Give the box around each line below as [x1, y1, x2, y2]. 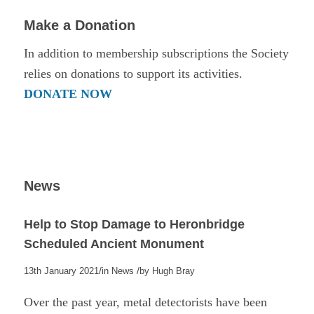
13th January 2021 [23, 266, 99, 277]
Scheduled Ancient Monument [23, 237, 204, 252]
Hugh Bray [151, 266, 195, 277]
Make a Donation [23, 17, 135, 33]
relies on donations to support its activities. [23, 67, 243, 81]
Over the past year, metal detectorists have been [23, 294, 267, 309]
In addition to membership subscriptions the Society [23, 46, 289, 61]
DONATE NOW [23, 87, 112, 102]
